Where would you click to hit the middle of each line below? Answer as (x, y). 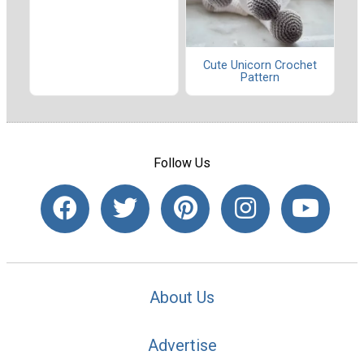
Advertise (182, 345)
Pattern (260, 77)
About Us (182, 297)
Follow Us (182, 162)
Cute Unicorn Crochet (260, 65)
